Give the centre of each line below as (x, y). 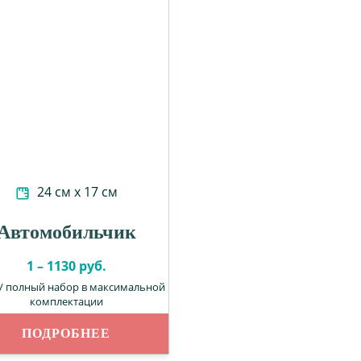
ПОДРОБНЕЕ (66, 333)
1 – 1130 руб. (66, 266)
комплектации (66, 301)
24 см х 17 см (75, 192)
